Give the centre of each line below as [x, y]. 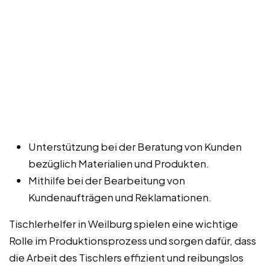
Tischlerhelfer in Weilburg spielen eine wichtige [124, 223]
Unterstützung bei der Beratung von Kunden [135, 146]
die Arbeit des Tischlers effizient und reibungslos [126, 257]
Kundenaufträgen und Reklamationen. [120, 197]
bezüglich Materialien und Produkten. [119, 163]
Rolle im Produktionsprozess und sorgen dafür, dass [133, 240]
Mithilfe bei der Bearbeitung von [107, 180]
